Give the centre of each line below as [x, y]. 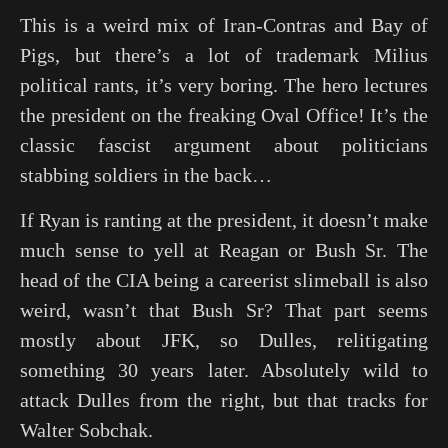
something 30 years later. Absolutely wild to [224, 370]
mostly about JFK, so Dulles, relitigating [224, 340]
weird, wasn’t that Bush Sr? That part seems [224, 310]
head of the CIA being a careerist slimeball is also [224, 280]
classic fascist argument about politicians [224, 145]
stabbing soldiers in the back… [146, 175]
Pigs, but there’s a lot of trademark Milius [224, 55]
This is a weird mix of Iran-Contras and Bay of [224, 25]
